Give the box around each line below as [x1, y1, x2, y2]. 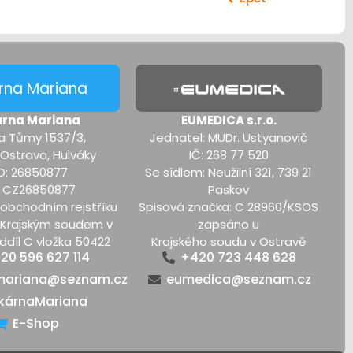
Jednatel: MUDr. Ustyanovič [150, 129, 308, 147]
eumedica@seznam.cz [165, 269, 311, 288]
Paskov [208, 181, 250, 199]
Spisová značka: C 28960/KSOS [139, 199, 319, 216]
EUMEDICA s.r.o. [180, 112, 277, 129]
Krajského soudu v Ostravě [151, 233, 307, 251]
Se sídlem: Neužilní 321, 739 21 [145, 164, 313, 181]
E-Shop [13, 314, 60, 333]
